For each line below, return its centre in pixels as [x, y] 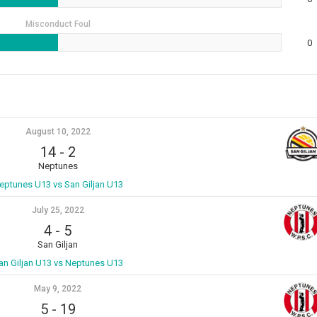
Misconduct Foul [58, 24]
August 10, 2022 [58, 132]
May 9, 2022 [58, 289]
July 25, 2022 [58, 210]
